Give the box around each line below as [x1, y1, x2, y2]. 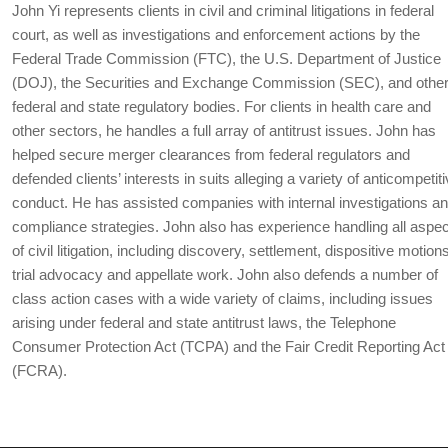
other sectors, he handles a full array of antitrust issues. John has [12, 121, 436, 139]
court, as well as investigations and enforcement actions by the [12, 25, 420, 43]
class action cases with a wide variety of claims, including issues [12, 289, 433, 307]
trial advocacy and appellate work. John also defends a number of [12, 265, 438, 283]
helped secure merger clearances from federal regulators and [12, 145, 410, 163]
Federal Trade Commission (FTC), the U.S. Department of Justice [12, 49, 441, 67]
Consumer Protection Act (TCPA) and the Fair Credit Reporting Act [12, 337, 445, 355]
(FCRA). [12, 361, 67, 379]
